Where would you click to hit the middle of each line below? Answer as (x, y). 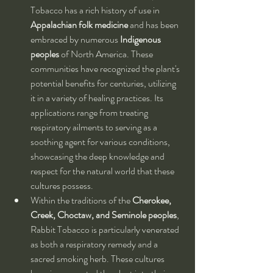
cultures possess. (62, 186)
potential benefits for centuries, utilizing (104, 83)
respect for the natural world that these (103, 171)
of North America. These (107, 54)
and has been (154, 25)
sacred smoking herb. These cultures (98, 259)
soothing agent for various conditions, (101, 142)
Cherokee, (153, 200)
